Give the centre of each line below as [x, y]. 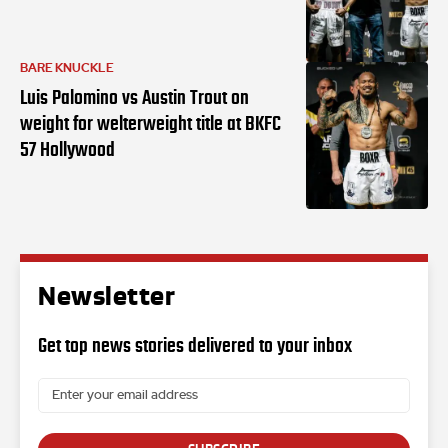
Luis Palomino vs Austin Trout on [134, 97]
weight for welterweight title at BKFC [150, 123]
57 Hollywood [67, 149]
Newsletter [106, 297]
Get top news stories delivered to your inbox [195, 345]
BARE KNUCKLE [67, 68]
